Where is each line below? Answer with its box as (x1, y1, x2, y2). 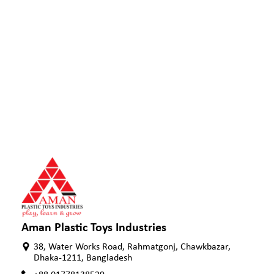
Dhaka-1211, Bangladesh (34, 253, 132, 263)
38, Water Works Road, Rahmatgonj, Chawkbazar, (34, 242, 231, 252)
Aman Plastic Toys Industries (21, 221, 166, 234)
